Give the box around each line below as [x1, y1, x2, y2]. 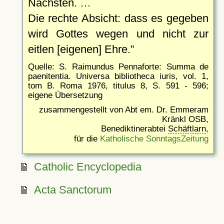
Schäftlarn [168, 123, 206, 133]
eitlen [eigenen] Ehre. [27, 42, 130, 55]
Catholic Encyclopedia [33, 160, 141, 173]
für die [74, 133, 100, 143]
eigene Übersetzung [27, 90, 102, 99]
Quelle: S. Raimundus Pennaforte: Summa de [27, 61, 208, 71]
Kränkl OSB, [162, 114, 208, 123]
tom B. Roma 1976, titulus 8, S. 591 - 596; [27, 80, 208, 90]
